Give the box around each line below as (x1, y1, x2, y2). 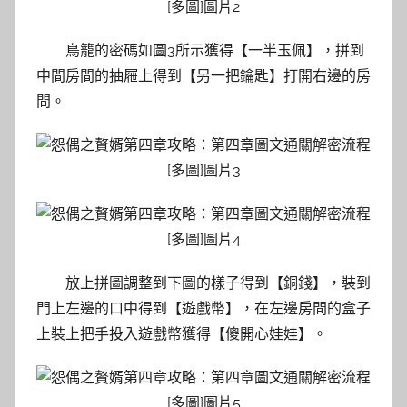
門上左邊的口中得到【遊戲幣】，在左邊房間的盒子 (36, 300, 371, 318)
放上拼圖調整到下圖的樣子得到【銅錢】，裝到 (65, 274, 371, 293)
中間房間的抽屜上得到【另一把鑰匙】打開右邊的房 (36, 67, 371, 85)
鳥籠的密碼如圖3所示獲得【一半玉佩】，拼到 (65, 42, 364, 60)
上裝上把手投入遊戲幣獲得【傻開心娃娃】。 (36, 325, 327, 343)
